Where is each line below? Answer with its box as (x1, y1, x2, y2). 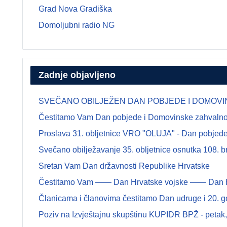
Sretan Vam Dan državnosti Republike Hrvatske (39, 162, 210, 170)
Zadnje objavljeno (39, 70, 116, 80)
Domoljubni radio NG (39, 21, 115, 29)
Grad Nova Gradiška (39, 5, 112, 13)
